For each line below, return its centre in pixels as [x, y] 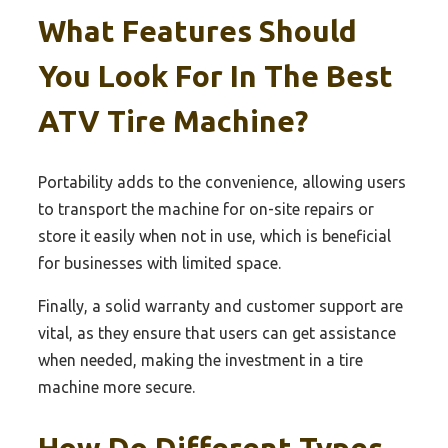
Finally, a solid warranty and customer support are [220, 305]
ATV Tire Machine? [173, 120]
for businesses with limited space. [159, 262]
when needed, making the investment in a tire [200, 359]
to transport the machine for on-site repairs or [206, 208]
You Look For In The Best [215, 75]
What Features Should [197, 30]
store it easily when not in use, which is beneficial [214, 235]
